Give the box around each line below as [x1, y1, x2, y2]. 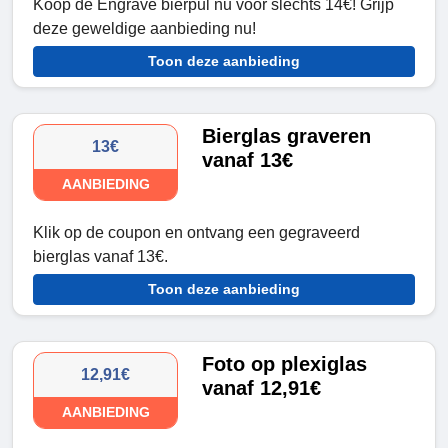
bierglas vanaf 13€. [33, 248, 168, 266]
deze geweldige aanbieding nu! [33, 20, 256, 38]
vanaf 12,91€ [202, 377, 322, 400]
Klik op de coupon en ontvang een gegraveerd [33, 224, 360, 242]
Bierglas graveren [202, 125, 372, 148]
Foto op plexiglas [202, 353, 368, 376]
